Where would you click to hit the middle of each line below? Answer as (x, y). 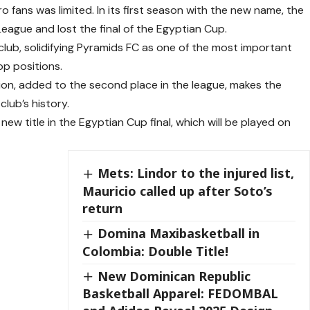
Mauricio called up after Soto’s (178, 191)
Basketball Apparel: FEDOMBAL (181, 294)
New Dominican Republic (174, 276)
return (103, 208)
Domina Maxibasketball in (179, 233)
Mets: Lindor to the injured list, (196, 173)
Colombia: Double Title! (156, 251)
